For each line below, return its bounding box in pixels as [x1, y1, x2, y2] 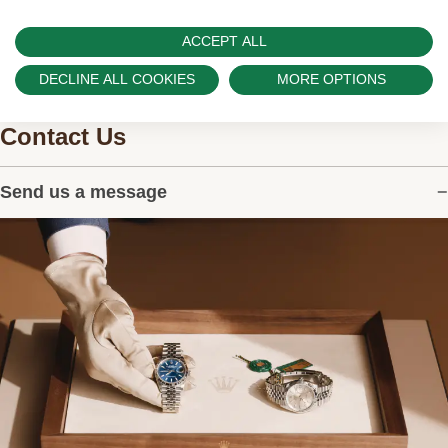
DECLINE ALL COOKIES [39, 71, 195, 87]
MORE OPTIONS [276, 71, 386, 87]
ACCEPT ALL [181, 33, 267, 49]
